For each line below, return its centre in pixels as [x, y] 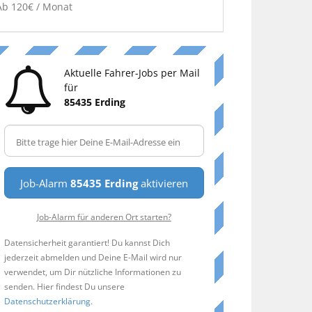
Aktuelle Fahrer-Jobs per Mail [132, 73]
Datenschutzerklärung [47, 301]
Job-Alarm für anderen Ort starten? [104, 217]
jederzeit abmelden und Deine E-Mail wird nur [93, 257]
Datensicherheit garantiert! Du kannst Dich [87, 243]
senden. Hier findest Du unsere [64, 287]
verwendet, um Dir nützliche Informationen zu [92, 272]
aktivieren [163, 184]
